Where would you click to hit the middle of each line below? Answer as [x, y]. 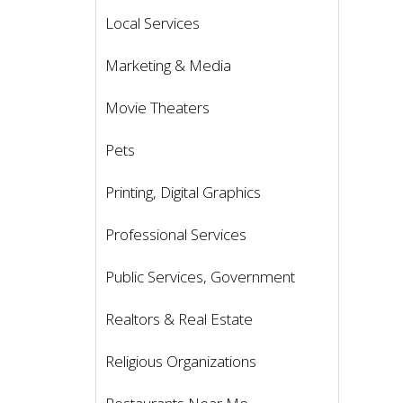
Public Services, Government [200, 276]
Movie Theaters [157, 107]
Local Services [152, 22]
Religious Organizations [181, 361]
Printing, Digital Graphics [183, 192]
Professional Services [176, 234]
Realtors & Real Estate [179, 318]
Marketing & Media [168, 65]
